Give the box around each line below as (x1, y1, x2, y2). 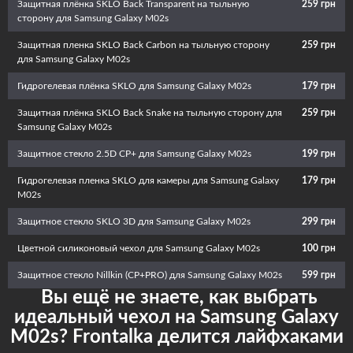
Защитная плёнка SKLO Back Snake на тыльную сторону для (17, 108, 282, 117)
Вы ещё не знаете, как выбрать (35, 288, 318, 307)
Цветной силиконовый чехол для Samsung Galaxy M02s (17, 243, 260, 253)
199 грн (302, 149, 336, 158)
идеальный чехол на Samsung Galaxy (14, 308, 339, 327)
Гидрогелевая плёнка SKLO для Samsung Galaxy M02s (17, 81, 251, 91)
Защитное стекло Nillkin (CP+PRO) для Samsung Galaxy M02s (17, 270, 282, 280)
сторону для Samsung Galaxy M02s (17, 13, 169, 23)
